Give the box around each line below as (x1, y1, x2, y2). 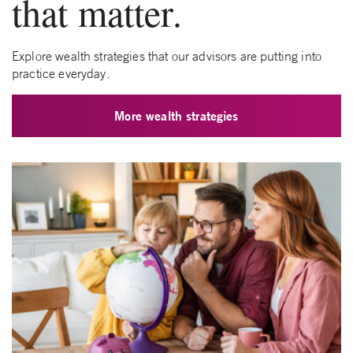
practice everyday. (12, 65, 110, 82)
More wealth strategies (114, 107, 239, 124)
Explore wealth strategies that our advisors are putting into (12, 48, 321, 65)
